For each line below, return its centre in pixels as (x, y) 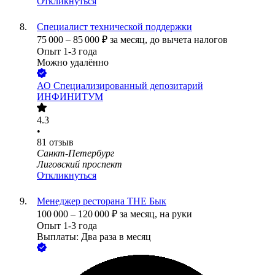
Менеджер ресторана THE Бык (102, 201)
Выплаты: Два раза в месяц (94, 237)
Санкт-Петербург (76, 153)
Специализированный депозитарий (128, 86)
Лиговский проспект (79, 165)
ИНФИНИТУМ (70, 97)
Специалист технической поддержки (114, 27)
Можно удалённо (73, 63)
